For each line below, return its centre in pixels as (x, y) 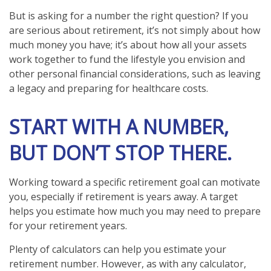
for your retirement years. (68, 226)
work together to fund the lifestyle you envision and (127, 60)
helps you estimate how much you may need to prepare (135, 211)
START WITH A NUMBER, (119, 127)
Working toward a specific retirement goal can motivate (135, 182)
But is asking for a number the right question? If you (129, 16)
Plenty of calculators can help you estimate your (118, 250)
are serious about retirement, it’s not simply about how (135, 31)
